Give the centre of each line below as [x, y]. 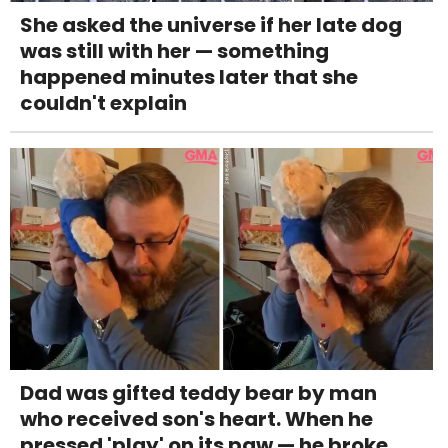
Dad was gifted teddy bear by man [198, 393]
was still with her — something [174, 51]
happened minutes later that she [189, 77]
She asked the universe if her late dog [211, 25]
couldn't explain [103, 103]
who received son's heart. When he [196, 419]
